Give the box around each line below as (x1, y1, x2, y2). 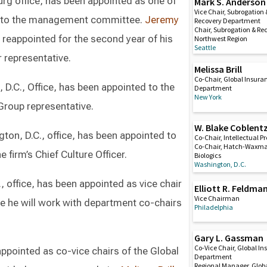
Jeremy (145, 14, 179, 26)
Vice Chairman (194, 193, 240, 203)
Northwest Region (194, 34, 248, 44)
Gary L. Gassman (194, 231, 264, 244)
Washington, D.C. (194, 160, 247, 169)
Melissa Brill (194, 63, 243, 76)
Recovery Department (194, 16, 261, 26)
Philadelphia (194, 202, 234, 212)
